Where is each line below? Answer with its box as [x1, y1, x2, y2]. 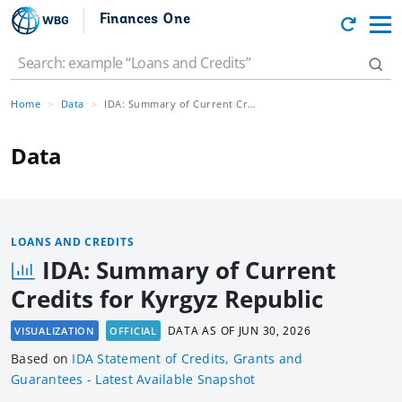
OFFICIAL [109, 324, 157, 338]
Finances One [100, 12, 190, 27]
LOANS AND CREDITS [11, 234, 135, 249]
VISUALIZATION [14, 324, 95, 338]
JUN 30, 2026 [238, 323, 311, 339]
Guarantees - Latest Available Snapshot [11, 371, 256, 389]
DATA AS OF [167, 323, 239, 339]
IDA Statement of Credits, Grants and [72, 350, 303, 368]
